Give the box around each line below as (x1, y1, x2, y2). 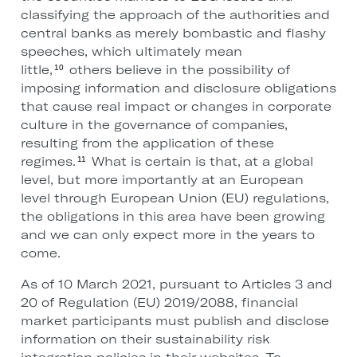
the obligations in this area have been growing (20, 209, 325, 225)
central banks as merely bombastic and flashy (20, 25, 326, 41)
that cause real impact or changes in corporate (20, 99, 331, 115)
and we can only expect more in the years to (20, 227, 315, 243)
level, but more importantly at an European (20, 172, 304, 188)
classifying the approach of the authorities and (20, 7, 330, 23)
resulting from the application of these (20, 135, 274, 151)
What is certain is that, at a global (87, 154, 313, 170)
